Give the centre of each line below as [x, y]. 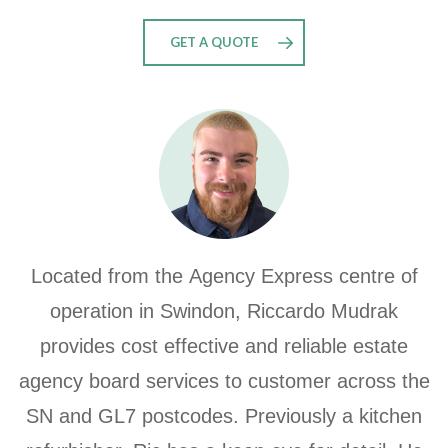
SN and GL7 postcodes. [135, 416]
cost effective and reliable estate [264, 346]
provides [80, 346]
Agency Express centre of [303, 276]
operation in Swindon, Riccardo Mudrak [224, 311]
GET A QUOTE [214, 42]
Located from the [109, 276]
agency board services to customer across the [224, 381]
